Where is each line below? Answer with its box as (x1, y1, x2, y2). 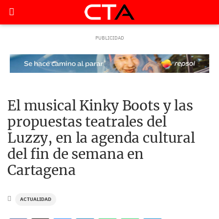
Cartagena (7, 161, 76, 179)
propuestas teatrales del (7, 113, 167, 131)
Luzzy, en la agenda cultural (7, 129, 196, 147)
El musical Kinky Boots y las (7, 97, 194, 114)
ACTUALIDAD (20, 196, 51, 202)
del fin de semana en (7, 145, 144, 163)
